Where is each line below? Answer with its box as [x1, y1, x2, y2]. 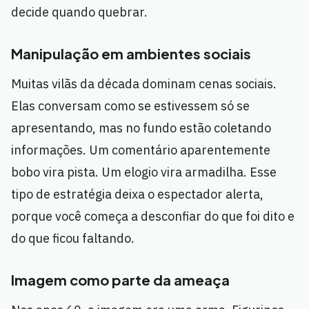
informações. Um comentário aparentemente [11, 142, 270, 159]
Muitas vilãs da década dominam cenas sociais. [11, 76, 277, 92]
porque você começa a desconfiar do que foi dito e [11, 208, 295, 225]
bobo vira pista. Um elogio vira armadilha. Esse [11, 164, 277, 181]
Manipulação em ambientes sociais [11, 45, 251, 63]
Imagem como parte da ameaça [11, 271, 230, 289]
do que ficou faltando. [11, 230, 134, 247]
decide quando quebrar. [11, 4, 148, 21]
